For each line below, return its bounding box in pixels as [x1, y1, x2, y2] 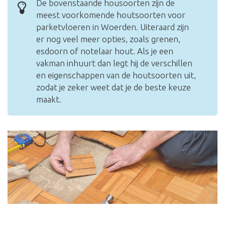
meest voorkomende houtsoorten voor [36, 10, 185, 20]
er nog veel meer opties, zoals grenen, [36, 34, 180, 44]
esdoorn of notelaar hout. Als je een [36, 46, 173, 56]
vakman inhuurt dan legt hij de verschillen [36, 58, 192, 68]
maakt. [36, 94, 61, 104]
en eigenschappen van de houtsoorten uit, [36, 70, 196, 80]
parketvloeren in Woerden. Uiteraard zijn [36, 22, 189, 32]
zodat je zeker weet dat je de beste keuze [36, 82, 191, 92]
